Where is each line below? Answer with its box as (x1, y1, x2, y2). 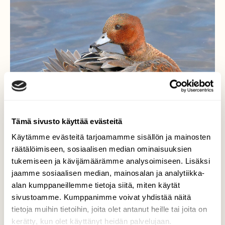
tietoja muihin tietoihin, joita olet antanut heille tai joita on (12, 205, 207, 214)
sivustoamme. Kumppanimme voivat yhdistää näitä (12, 193, 191, 202)
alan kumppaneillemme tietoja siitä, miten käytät (12, 181, 180, 190)
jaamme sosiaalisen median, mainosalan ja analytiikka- (12, 169, 205, 178)
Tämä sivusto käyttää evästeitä (12, 117, 123, 126)
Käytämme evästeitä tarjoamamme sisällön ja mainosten (12, 133, 210, 142)
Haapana (78, 198, 147, 216)
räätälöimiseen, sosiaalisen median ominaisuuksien (12, 145, 192, 154)
